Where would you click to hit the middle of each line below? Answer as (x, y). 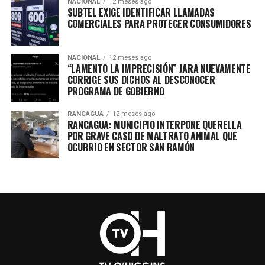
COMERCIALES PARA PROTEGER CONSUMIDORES (159, 23)
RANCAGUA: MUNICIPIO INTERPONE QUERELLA (154, 125)
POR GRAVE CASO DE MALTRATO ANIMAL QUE (152, 136)
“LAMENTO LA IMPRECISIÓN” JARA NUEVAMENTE (159, 68)
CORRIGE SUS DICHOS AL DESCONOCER (141, 80)
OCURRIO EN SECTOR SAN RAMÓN (131, 147)
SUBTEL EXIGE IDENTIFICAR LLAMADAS (141, 12)
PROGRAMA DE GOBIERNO (116, 91)
